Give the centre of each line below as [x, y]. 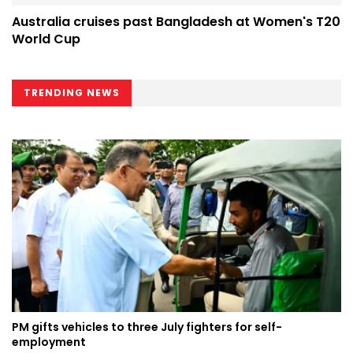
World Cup [46, 39]
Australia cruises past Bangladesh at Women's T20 [176, 21]
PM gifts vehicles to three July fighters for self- [147, 327]
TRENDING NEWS [72, 92]
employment [49, 342]
